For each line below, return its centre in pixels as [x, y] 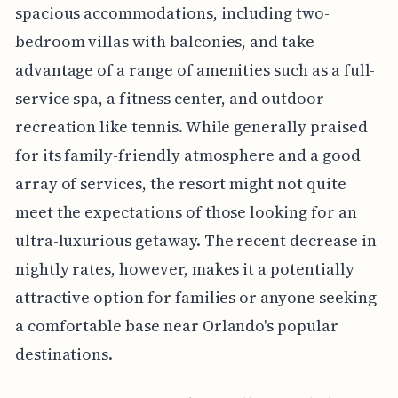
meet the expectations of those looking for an [186, 212]
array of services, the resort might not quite [180, 184]
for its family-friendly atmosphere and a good [187, 155]
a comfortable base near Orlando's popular [176, 326]
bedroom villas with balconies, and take [164, 42]
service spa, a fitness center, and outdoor [169, 99]
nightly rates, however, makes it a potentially [184, 269]
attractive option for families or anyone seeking [195, 298]
